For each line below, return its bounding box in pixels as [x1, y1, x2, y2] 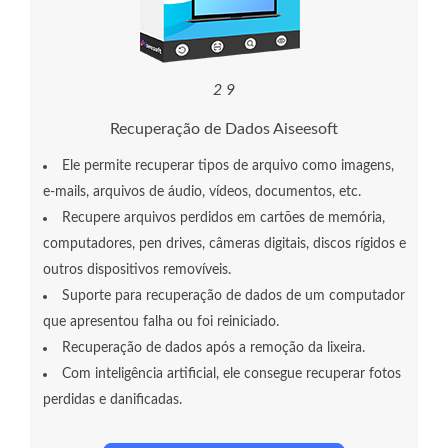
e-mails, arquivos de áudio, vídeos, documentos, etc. [43, 185, 361, 200]
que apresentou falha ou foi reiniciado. [43, 315, 279, 330]
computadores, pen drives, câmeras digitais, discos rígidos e [43, 237, 406, 252]
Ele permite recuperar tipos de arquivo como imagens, [62, 159, 394, 174]
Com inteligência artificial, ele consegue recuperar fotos [62, 367, 401, 382]
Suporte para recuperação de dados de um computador [62, 289, 405, 304]
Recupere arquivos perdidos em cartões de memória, [62, 211, 385, 226]
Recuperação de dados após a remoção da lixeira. [62, 341, 365, 356]
